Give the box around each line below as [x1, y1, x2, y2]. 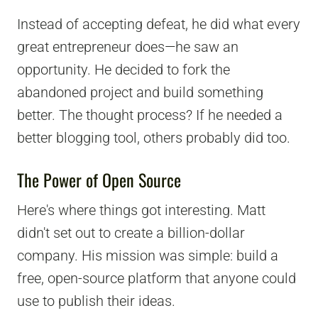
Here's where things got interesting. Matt [17, 201, 265, 219]
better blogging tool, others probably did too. [17, 128, 290, 146]
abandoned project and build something [17, 83, 263, 101]
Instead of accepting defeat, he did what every [17, 15, 300, 33]
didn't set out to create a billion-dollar [17, 224, 245, 241]
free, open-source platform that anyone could [17, 269, 296, 287]
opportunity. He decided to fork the [17, 60, 230, 78]
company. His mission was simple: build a [17, 246, 278, 264]
